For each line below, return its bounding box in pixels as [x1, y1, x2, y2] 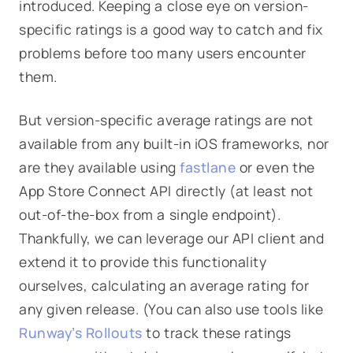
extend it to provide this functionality [19, 252, 267, 271]
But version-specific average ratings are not [19, 110, 314, 129]
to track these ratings [142, 323, 292, 342]
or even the [236, 158, 315, 176]
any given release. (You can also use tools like [19, 299, 324, 318]
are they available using [19, 158, 180, 176]
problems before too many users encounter [19, 43, 307, 62]
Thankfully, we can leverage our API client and [19, 229, 325, 247]
